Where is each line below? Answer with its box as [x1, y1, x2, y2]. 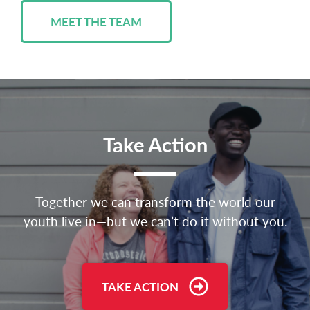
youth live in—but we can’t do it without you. [23, 212, 287, 231]
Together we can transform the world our [35, 192, 275, 212]
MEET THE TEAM [51, 13, 142, 30]
